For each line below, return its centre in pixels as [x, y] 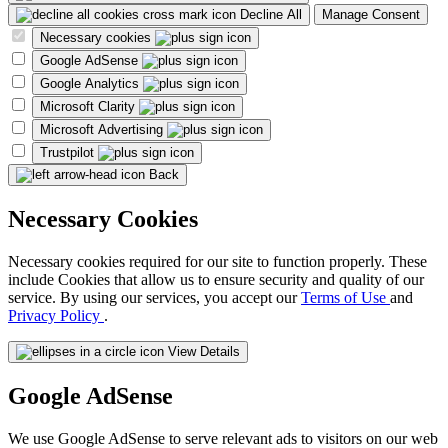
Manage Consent [371, 15]
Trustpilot [69, 153]
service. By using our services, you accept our [154, 298]
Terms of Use [345, 298]
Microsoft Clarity [89, 107]
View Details [204, 352]
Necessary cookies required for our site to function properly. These [217, 262]
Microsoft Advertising [103, 130]
